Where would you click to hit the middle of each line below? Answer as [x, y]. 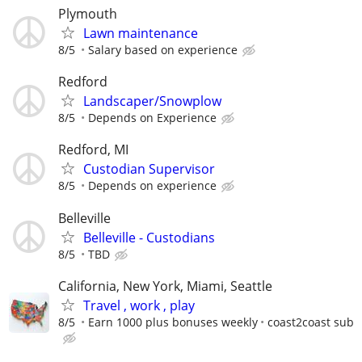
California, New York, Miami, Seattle [165, 286]
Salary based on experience [163, 49]
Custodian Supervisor [149, 169]
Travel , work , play [139, 305]
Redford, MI [93, 150]
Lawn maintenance [141, 33]
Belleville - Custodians [149, 237]
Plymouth [88, 13]
